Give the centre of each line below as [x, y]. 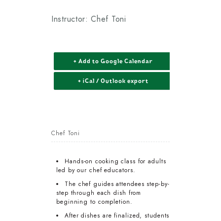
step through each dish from [99, 193]
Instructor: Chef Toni [89, 19]
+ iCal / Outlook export [113, 81]
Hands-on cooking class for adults [115, 162]
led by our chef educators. [96, 170]
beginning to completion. [94, 202]
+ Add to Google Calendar [113, 61]
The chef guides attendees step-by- [117, 184]
